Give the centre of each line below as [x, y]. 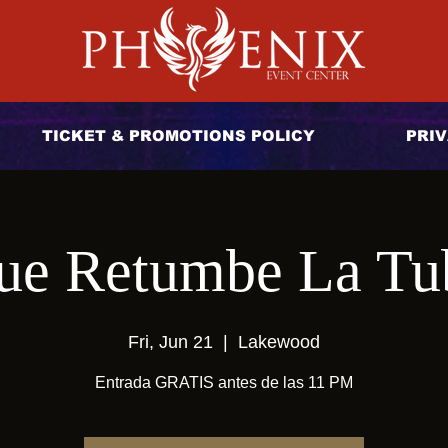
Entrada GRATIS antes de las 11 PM [224, 382]
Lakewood [279, 342]
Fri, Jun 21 [170, 342]
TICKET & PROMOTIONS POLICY [178, 135]
